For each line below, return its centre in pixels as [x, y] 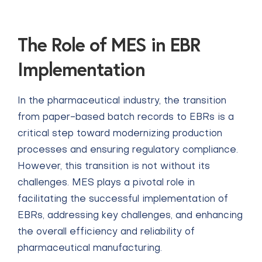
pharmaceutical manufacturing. [90, 249]
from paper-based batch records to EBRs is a [126, 118]
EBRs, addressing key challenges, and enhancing [130, 216]
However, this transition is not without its [114, 167]
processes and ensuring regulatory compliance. [128, 150]
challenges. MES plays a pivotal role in [106, 183]
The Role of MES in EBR [109, 44]
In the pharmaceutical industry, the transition [122, 101]
